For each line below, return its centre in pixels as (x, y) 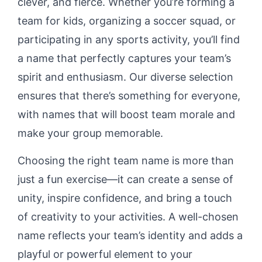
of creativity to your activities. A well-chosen (128, 216)
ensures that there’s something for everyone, (129, 95)
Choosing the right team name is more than (126, 160)
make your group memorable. (90, 133)
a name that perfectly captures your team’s (124, 58)
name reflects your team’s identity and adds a (130, 235)
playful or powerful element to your (105, 254)
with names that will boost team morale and (126, 114)
